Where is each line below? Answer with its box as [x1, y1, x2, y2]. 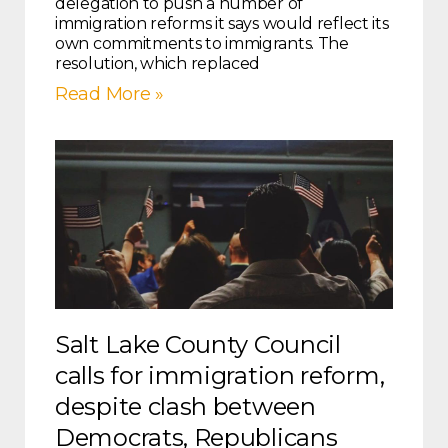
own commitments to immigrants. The [55, 34, 349, 54]
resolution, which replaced [55, 54, 261, 74]
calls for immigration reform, [55, 361, 385, 391]
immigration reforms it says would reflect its [55, 14, 389, 34]
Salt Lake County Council [55, 330, 341, 360]
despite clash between [55, 392, 316, 422]
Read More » [55, 83, 164, 106]
